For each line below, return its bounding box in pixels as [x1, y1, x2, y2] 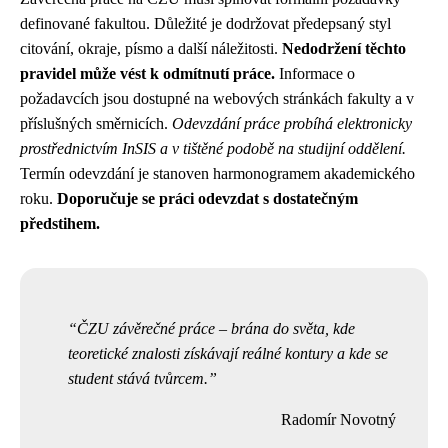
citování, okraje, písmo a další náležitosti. [20, 40, 282, 57]
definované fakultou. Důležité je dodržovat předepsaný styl [20, 15, 391, 32]
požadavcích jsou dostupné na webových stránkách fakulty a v [20, 90, 414, 107]
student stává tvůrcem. [68, 370, 208, 387]
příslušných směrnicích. [20, 115, 172, 132]
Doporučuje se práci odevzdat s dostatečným [57, 190, 358, 207]
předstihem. [20, 215, 100, 232]
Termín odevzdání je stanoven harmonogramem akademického [20, 165, 415, 182]
